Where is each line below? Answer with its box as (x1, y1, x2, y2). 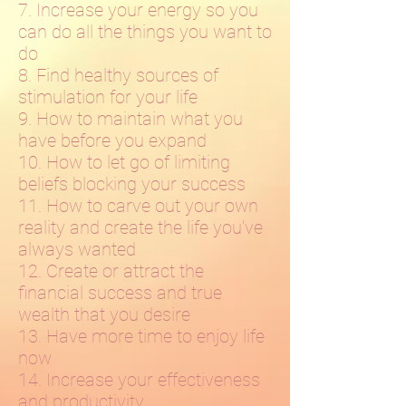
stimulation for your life (18, 86, 198, 108)
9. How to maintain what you (18, 108, 243, 130)
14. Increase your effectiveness (18, 369, 260, 391)
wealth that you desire (18, 304, 190, 325)
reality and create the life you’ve (18, 217, 263, 238)
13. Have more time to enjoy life (18, 325, 265, 347)
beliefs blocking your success (18, 173, 246, 195)
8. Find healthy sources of (18, 64, 218, 86)
